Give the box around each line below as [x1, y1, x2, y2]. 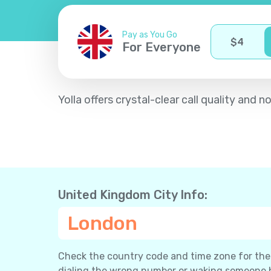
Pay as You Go [122, 29, 177, 40]
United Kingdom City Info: [58, 188, 207, 203]
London [68, 212, 137, 235]
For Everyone [122, 39, 201, 54]
